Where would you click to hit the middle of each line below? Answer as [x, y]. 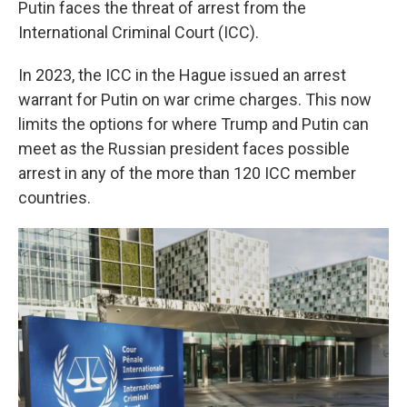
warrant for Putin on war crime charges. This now [195, 99]
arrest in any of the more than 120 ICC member [187, 173]
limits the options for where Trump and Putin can [194, 124]
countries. [55, 197]
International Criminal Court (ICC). [139, 32]
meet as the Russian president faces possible [184, 148]
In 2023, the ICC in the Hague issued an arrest [182, 74]
